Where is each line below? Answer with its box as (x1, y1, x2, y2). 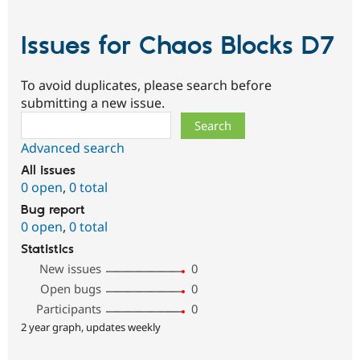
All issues (21, 162, 76, 178)
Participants (36, 300, 102, 317)
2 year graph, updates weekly (21, 319, 161, 334)
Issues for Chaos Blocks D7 (21, 31, 334, 63)
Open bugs (40, 280, 102, 297)
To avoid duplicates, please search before (21, 76, 272, 94)
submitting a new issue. (21, 93, 165, 112)
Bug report (21, 202, 85, 218)
